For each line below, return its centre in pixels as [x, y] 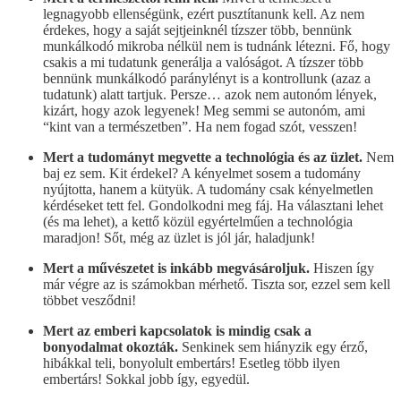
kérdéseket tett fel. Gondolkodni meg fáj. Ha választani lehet [213, 205]
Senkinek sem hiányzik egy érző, [275, 346]
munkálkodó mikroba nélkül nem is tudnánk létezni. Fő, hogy [217, 46]
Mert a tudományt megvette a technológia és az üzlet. [205, 157]
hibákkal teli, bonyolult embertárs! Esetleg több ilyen [192, 363]
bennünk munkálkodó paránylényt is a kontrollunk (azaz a [207, 78]
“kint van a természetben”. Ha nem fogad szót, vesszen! [200, 126]
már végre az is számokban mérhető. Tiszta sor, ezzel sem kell [217, 284]
